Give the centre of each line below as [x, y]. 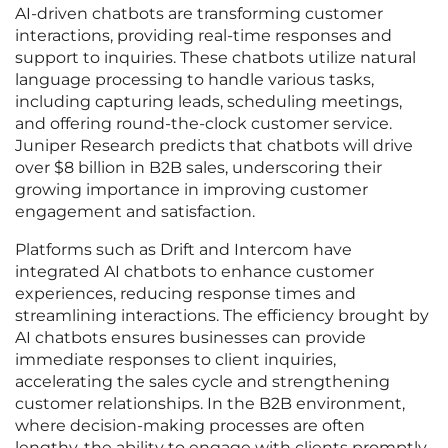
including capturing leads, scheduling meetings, [208, 102]
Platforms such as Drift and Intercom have [183, 250]
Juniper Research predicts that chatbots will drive [214, 146]
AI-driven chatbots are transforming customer [199, 14]
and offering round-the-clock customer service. [203, 124]
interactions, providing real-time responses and [203, 36]
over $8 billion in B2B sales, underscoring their [198, 168]
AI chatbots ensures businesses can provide [190, 338]
